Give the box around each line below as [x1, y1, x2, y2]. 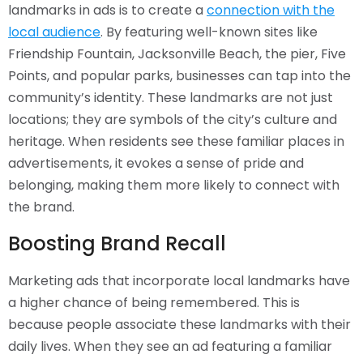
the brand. [8, 198, 75, 216]
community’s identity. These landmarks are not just [8, 88, 333, 107]
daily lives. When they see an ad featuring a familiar [8, 337, 332, 356]
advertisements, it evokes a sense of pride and [8, 154, 304, 173]
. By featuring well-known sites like [100, 23, 318, 41]
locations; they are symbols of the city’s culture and [8, 110, 337, 129]
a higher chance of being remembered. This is [8, 293, 300, 312]
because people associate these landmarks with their [8, 315, 351, 334]
